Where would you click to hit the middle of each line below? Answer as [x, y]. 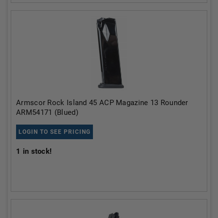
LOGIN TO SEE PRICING [54, 132]
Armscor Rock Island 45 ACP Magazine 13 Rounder [102, 102]
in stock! [36, 151]
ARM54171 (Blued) [47, 112]
